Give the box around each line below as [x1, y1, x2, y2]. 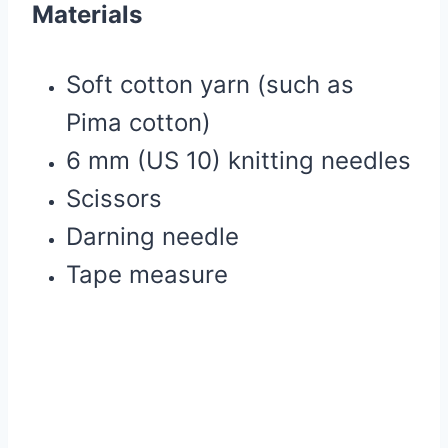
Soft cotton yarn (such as [66, 70, 354, 100]
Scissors [66, 184, 162, 214]
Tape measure [66, 260, 228, 290]
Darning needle [66, 222, 239, 252]
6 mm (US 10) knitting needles [66, 146, 411, 176]
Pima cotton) [66, 108, 211, 138]
